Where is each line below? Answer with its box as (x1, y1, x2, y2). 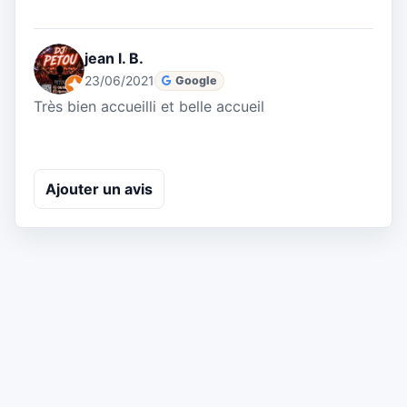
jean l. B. (84, 49, 144, 68)
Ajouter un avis (45, 179, 153, 198)
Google (175, 73, 218, 87)
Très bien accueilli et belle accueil (34, 97, 264, 116)
